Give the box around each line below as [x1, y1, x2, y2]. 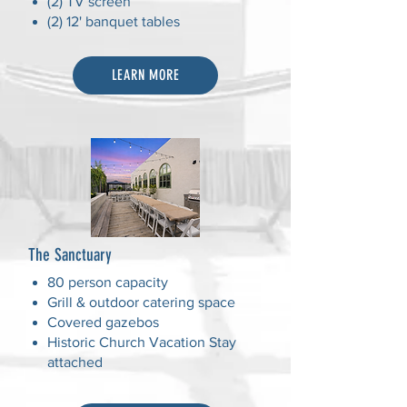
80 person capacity [47, 274, 168, 290]
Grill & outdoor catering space [47, 294, 235, 310]
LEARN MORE [111, 66, 180, 84]
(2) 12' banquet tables [47, 14, 184, 29]
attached [47, 354, 103, 370]
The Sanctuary [28, 244, 112, 265]
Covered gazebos [47, 314, 159, 330]
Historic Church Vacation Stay [47, 334, 236, 350]
